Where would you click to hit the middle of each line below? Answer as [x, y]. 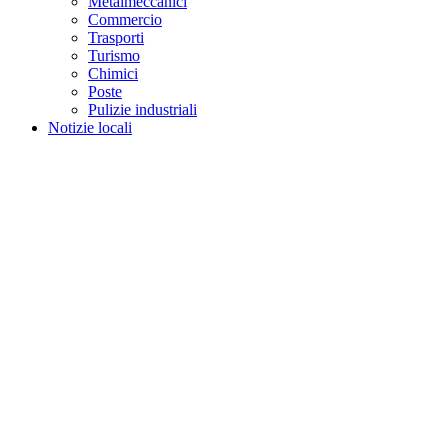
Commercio [125, 19]
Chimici [113, 73]
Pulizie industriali [142, 109]
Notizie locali [90, 127]
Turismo [114, 55]
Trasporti [116, 37]
